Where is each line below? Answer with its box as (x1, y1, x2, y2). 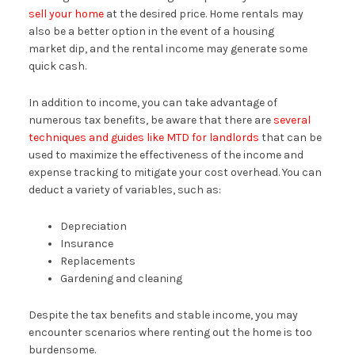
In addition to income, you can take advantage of (28, 95, 277, 109)
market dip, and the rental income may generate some (28, 41, 307, 55)
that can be (258, 130, 322, 144)
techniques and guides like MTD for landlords (28, 130, 259, 144)
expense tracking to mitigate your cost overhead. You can (28, 165, 322, 179)
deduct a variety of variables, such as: (28, 182, 221, 197)
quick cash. (28, 59, 86, 73)
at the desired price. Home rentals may (103, 6, 303, 21)
